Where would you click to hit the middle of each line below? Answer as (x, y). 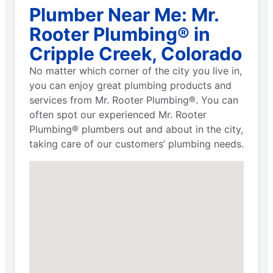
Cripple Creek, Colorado (136, 53)
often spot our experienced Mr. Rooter (118, 114)
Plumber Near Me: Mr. (124, 14)
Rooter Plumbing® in (120, 34)
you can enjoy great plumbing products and (130, 85)
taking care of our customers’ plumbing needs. (136, 144)
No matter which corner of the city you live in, (136, 70)
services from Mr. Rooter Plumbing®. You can (134, 100)
